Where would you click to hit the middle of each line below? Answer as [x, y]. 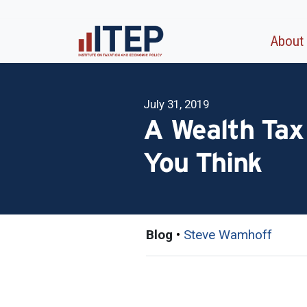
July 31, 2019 [176, 104]
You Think [203, 162]
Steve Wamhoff [228, 234]
